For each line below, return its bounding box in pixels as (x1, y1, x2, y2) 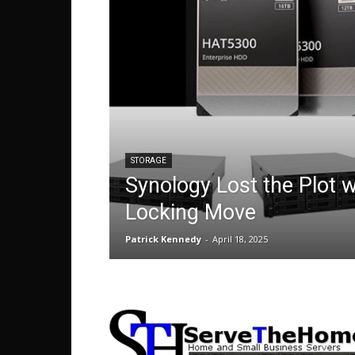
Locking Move (125, 200, 256, 225)
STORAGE (131, 156, 166, 165)
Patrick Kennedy (125, 233, 201, 245)
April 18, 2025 (212, 233, 268, 245)
